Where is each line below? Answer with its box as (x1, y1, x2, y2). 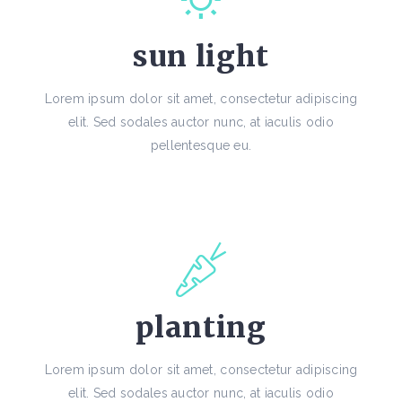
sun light (133, 39, 269, 75)
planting (135, 310, 267, 346)
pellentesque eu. (150, 138, 252, 153)
